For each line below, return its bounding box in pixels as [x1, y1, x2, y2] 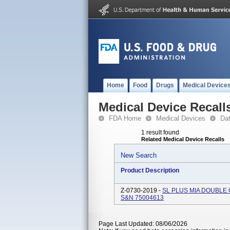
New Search [121, 151, 157, 159]
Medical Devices [156, 114, 205, 122]
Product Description [121, 167, 179, 174]
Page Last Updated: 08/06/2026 [99, 220, 187, 227]
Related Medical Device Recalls [141, 136, 224, 142]
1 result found [141, 129, 179, 136]
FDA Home [109, 114, 141, 122]
